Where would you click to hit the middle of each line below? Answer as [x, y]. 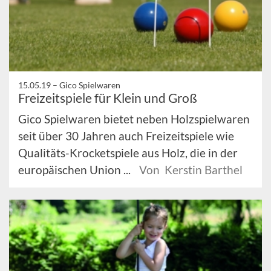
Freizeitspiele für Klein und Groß [108, 97]
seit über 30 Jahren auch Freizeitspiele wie [126, 135]
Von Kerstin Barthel [191, 169]
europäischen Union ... [76, 169]
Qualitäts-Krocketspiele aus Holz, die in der [128, 152]
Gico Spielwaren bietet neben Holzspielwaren [134, 119]
